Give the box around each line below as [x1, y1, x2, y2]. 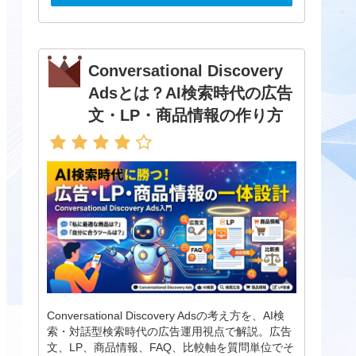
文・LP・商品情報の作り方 [88, 106, 284, 125]
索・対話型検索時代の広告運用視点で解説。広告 [47, 325, 292, 339]
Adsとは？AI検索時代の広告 [88, 84, 293, 103]
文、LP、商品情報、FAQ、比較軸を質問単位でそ [47, 341, 295, 354]
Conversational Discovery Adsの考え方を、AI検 [47, 309, 285, 323]
